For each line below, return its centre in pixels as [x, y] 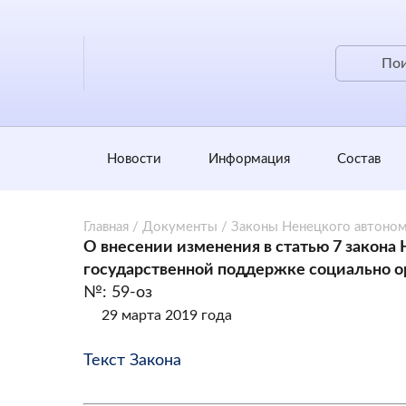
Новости [134, 159]
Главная [106, 227]
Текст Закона [132, 361]
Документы [180, 227]
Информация [249, 159]
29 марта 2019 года [167, 315]
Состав [358, 159]
